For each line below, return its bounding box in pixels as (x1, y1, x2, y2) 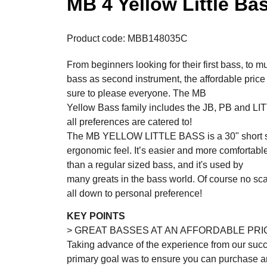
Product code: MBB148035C (67, 33, 188, 44)
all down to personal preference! (67, 188, 202, 199)
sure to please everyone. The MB (67, 88, 206, 99)
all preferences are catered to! (67, 117, 192, 128)
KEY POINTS (67, 211, 125, 222)
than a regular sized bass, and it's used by (67, 160, 243, 170)
